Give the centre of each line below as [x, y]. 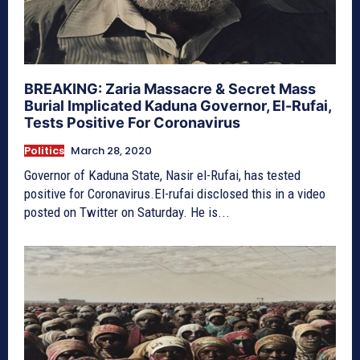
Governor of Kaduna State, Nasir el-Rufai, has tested [162, 175]
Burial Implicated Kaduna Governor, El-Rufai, [178, 105]
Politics [44, 150]
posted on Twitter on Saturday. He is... [127, 212]
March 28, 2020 [111, 150]
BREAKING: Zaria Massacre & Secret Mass [170, 88]
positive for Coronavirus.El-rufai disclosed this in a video [175, 193]
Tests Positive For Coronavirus [132, 122]
